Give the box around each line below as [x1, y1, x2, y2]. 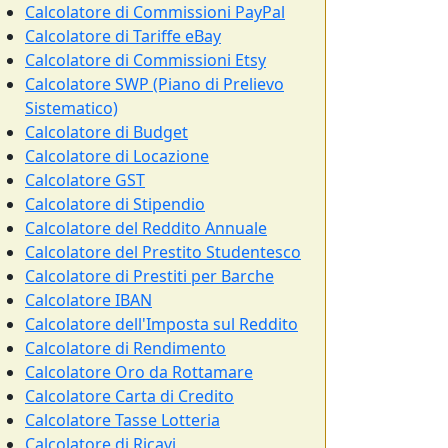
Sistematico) [25, 97, 118, 119]
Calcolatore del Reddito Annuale [25, 217, 267, 239]
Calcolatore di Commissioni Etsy [25, 49, 266, 71]
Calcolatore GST [25, 169, 145, 191]
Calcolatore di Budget [25, 121, 188, 143]
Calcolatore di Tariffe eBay [25, 25, 221, 47]
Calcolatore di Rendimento [25, 337, 226, 359]
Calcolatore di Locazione [25, 145, 209, 167]
